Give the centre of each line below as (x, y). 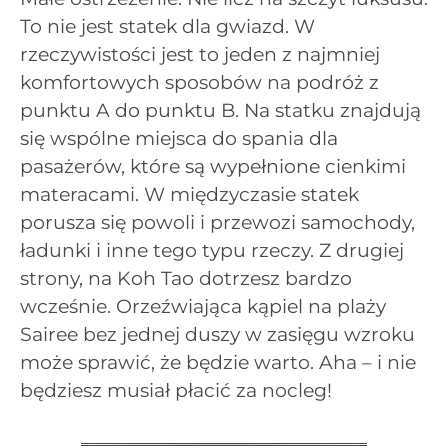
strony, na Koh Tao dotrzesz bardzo (186, 278)
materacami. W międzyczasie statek (189, 194)
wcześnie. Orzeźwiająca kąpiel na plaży (203, 306)
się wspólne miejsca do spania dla (179, 138)
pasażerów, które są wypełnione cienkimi (213, 166)
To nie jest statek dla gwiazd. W (167, 26)
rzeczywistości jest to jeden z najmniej (200, 54)
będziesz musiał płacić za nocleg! (176, 390)
